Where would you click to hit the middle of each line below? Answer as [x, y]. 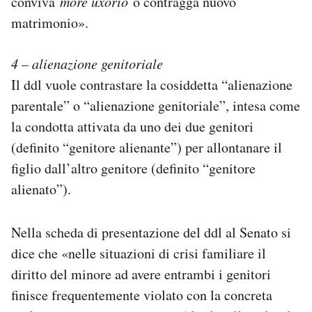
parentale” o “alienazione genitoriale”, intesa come [156, 105]
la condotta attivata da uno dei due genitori [132, 126]
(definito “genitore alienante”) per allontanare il [147, 147]
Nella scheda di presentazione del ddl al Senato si [151, 232]
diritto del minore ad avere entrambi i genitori [141, 274]
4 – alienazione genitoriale [87, 63]
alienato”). [41, 189]
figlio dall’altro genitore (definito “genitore [133, 168]
